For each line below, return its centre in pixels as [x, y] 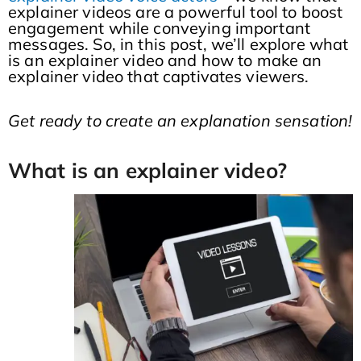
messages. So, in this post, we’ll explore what [178, 44]
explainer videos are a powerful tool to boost [176, 12]
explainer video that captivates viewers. [159, 77]
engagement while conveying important [160, 28]
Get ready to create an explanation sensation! [180, 121]
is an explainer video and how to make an [165, 60]
